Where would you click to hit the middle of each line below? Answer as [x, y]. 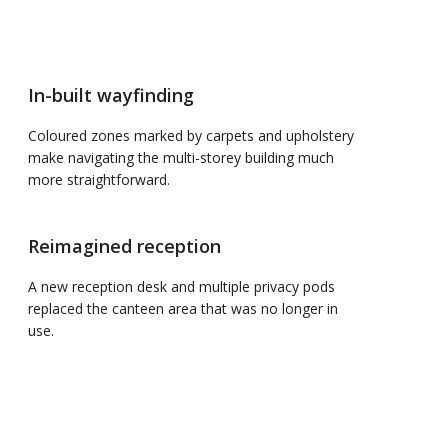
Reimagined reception [125, 245]
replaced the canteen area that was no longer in [183, 308]
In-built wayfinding [111, 94]
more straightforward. [99, 179]
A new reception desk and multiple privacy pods [182, 286]
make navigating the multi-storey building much [181, 157]
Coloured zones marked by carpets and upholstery [191, 135]
